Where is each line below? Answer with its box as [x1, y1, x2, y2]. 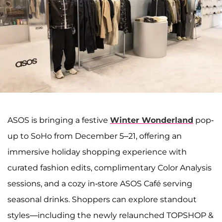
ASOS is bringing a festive [7, 115, 110, 125]
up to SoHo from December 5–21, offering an [7, 131, 182, 141]
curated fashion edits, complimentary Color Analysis [7, 163, 212, 173]
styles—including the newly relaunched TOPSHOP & [7, 211, 214, 221]
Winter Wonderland [110, 115, 193, 125]
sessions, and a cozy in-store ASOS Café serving [7, 179, 192, 189]
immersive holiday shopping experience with [7, 147, 187, 157]
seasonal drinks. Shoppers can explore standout [7, 195, 197, 205]
